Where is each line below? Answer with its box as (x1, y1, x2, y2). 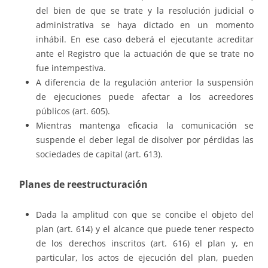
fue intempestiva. (36, 62, 106, 74)
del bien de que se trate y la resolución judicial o (36, 5, 254, 17)
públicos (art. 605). (36, 105, 110, 117)
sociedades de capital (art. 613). (36, 148, 163, 160)
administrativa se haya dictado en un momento (36, 19, 254, 31)
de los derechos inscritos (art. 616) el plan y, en (36, 237, 254, 249)
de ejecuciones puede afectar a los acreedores (36, 91, 254, 103)
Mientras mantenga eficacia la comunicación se (36, 120, 254, 132)
